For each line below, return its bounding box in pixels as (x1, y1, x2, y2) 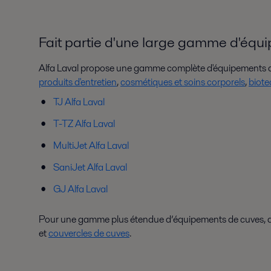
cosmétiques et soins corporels (120, 75, 245, 89)
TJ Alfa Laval (53, 95, 105, 109)
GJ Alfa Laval (53, 182, 108, 196)
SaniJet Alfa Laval (53, 160, 127, 174)
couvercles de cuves (48, 226, 129, 240)
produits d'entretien (39, 75, 117, 89)
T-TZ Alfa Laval (53, 117, 115, 131)
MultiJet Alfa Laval (53, 139, 129, 152)
